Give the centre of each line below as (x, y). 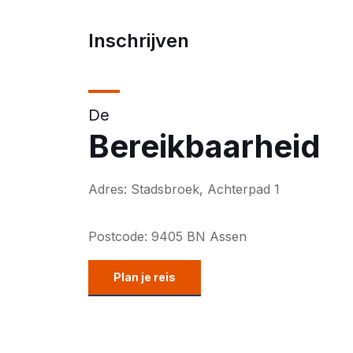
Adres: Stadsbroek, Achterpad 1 (184, 189)
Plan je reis (145, 277)
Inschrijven (139, 41)
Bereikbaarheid (204, 146)
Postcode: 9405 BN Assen (167, 236)
